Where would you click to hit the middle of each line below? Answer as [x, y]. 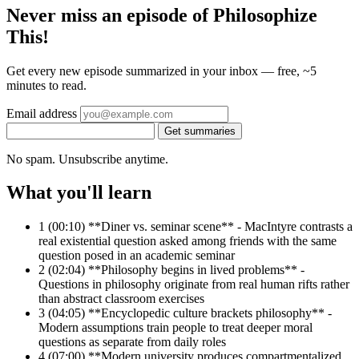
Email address [42, 113]
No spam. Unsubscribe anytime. [87, 159]
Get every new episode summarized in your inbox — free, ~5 [161, 71]
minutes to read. [46, 85]
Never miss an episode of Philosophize [162, 15]
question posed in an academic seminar [137, 256]
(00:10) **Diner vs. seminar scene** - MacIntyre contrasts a [200, 227]
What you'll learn [79, 193]
